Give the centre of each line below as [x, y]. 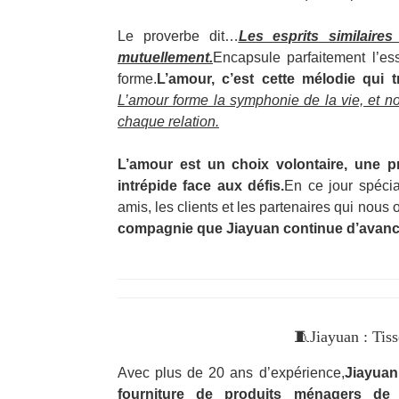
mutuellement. [165, 57]
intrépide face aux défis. [201, 186]
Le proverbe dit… [178, 36]
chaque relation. [168, 122]
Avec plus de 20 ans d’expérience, [231, 373]
